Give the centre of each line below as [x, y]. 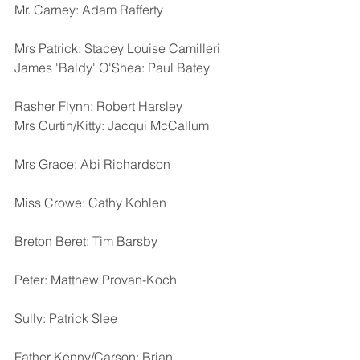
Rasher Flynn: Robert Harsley [98, 106]
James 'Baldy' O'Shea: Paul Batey [115, 67]
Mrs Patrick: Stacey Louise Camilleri [117, 48]
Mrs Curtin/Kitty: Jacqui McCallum [112, 125]
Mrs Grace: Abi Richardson [92, 164]
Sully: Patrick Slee [66, 318]
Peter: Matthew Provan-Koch [96, 279]
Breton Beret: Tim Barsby [86, 241]
